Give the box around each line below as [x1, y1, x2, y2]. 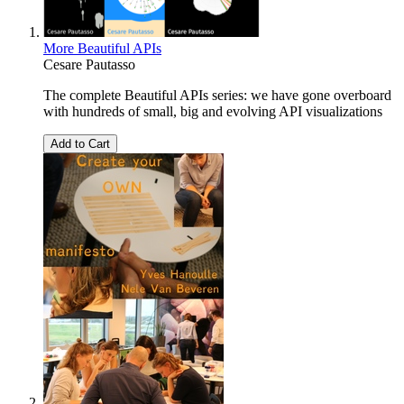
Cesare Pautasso [43, 57, 135, 73]
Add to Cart [50, 137, 110, 151]
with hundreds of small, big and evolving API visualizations [43, 104, 382, 120]
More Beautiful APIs [43, 41, 161, 57]
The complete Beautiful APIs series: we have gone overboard [43, 87, 391, 104]
